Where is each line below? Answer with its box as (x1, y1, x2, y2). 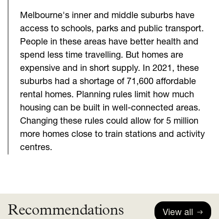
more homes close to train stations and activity (20, 130, 205, 139)
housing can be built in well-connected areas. (20, 103, 200, 113)
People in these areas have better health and (20, 37, 198, 47)
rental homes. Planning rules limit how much (20, 90, 194, 100)
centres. (20, 143, 52, 153)
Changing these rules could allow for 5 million (20, 116, 198, 126)
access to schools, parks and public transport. (20, 24, 204, 34)
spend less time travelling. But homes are (20, 50, 183, 60)
